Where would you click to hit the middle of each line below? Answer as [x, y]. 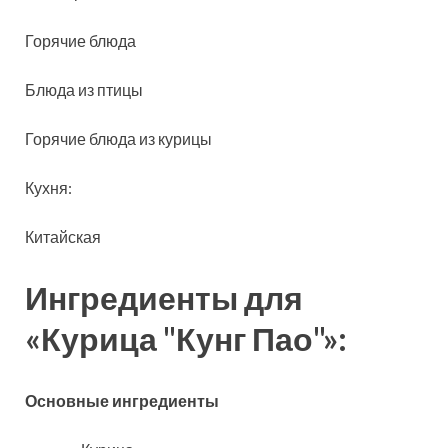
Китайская [63, 236]
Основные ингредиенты [122, 401]
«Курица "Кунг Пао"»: [186, 339]
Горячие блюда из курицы [118, 138]
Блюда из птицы [84, 89]
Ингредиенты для [164, 298]
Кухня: [48, 187]
